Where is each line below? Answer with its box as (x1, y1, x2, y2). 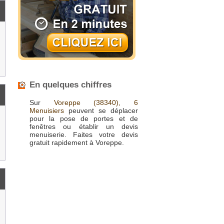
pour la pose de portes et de (29, 114, 138, 122)
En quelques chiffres (29, 80, 111, 89)
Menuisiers (29, 106, 64, 114)
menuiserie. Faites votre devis (29, 130, 138, 138)
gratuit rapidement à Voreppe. (29, 138, 124, 146)
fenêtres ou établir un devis (29, 122, 138, 130)
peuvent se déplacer (64, 106, 138, 114)
